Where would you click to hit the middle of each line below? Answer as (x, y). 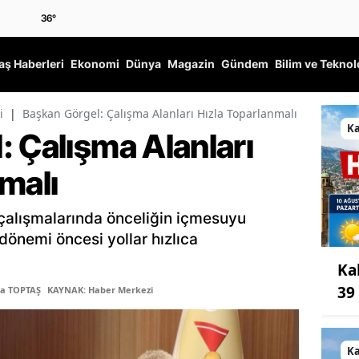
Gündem (245, 64)
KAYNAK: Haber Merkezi (100, 290)
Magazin (191, 64)
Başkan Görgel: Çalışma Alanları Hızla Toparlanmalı (160, 114)
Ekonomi (95, 64)
